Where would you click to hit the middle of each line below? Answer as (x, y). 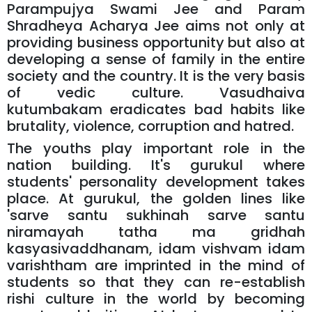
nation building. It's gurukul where (156, 165)
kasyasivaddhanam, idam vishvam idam (156, 248)
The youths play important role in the (156, 148)
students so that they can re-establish (156, 282)
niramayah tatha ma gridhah (156, 232)
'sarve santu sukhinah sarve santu (156, 215)
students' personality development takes (156, 181)
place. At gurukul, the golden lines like (156, 198)
